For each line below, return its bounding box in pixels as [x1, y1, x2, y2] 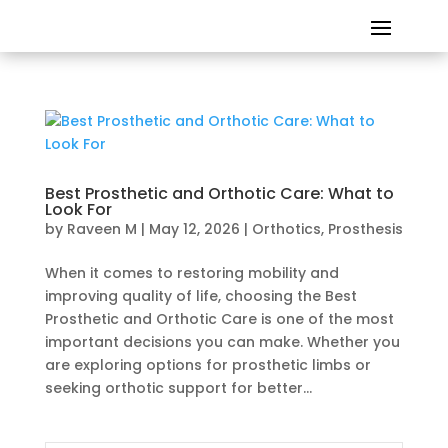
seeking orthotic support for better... [44, 378, 312, 398]
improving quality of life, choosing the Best [44, 286, 357, 306]
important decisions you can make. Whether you [44, 332, 400, 352]
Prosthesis [327, 219, 403, 239]
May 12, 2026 [148, 219, 240, 239]
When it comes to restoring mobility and [44, 263, 339, 283]
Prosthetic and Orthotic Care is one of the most [44, 309, 394, 329]
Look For [44, 198, 112, 221]
